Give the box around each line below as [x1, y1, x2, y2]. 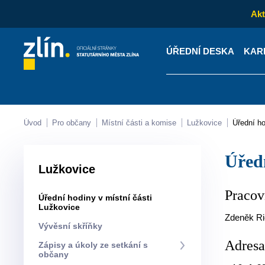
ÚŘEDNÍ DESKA [166, 46, 234, 56]
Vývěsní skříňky [44, 221, 103, 231]
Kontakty [62, 113, 99, 124]
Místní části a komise [108, 118, 177, 127]
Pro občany [57, 118, 92, 127]
